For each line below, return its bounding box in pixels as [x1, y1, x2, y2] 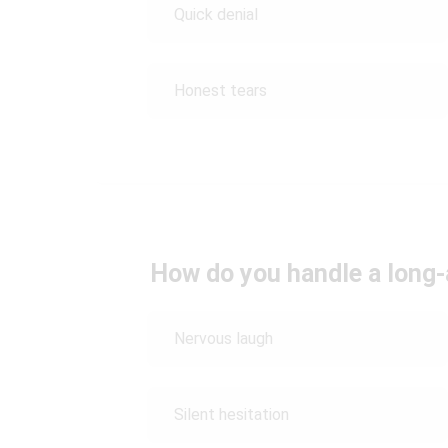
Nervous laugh [174, 329, 273, 348]
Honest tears [174, 81, 267, 100]
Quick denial [174, 5, 258, 24]
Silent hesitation [174, 405, 293, 424]
